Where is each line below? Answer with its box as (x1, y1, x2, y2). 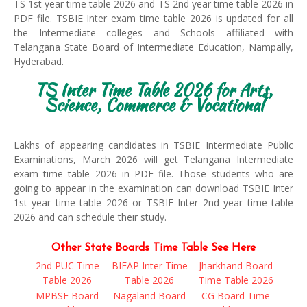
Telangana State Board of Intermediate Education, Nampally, (14, 40, 293, 53)
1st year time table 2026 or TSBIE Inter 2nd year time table (14, 196, 293, 209)
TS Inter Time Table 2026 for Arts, (34, 78, 273, 102)
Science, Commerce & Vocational (44, 93, 263, 117)
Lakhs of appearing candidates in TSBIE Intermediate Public (14, 138, 293, 151)
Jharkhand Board (199, 259, 273, 272)
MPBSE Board (36, 289, 99, 302)
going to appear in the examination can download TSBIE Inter (14, 182, 293, 195)
